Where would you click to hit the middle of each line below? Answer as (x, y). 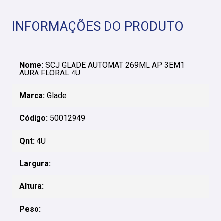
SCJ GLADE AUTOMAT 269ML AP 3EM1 (114, 65)
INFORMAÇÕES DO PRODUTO (98, 26)
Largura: (35, 164)
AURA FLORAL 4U (50, 73)
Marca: (32, 95)
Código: (34, 118)
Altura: (32, 186)
